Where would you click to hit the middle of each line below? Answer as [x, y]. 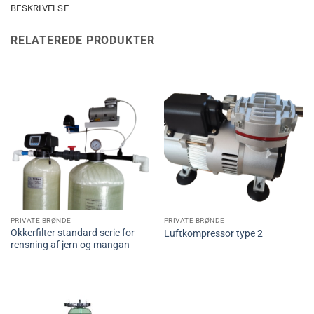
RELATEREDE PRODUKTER [83, 41]
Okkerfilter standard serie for [72, 233]
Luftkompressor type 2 [213, 233]
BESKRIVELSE [40, 8]
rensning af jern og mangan [70, 245]
